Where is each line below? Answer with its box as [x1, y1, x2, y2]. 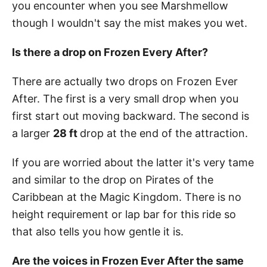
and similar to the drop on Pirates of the [12, 173, 213, 186]
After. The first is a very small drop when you [12, 92, 238, 105]
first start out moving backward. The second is [12, 109, 249, 122]
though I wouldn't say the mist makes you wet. [12, 16, 247, 29]
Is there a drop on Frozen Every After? [12, 45, 208, 58]
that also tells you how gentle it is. [12, 225, 184, 238]
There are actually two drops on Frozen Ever [12, 74, 238, 88]
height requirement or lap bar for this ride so [12, 207, 236, 221]
